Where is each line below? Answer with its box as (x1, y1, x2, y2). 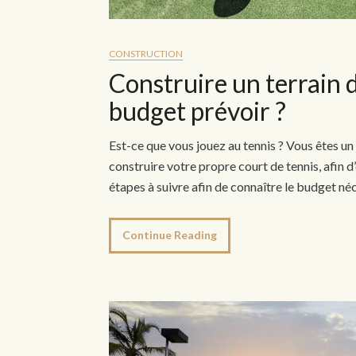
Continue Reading (122, 228, 217, 242)
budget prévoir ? (109, 95, 286, 127)
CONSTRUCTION (109, 48, 183, 60)
